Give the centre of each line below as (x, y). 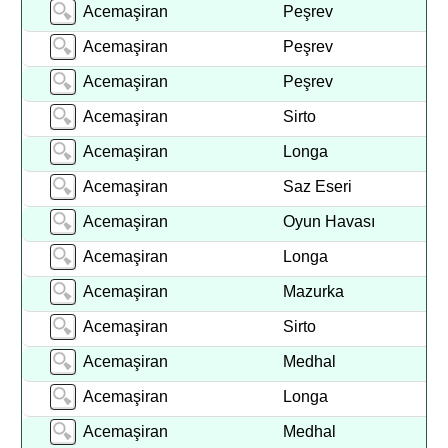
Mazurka (314, 291)
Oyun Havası (329, 221)
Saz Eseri (318, 186)
